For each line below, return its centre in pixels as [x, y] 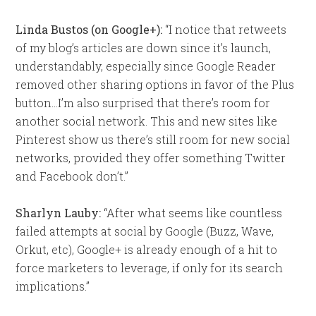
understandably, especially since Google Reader [146, 66]
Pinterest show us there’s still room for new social [153, 139]
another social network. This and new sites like [147, 121]
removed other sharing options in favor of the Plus [155, 84]
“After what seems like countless [192, 213]
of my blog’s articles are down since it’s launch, [144, 48]
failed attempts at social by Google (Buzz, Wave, [145, 231]
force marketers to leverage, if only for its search [150, 268]
